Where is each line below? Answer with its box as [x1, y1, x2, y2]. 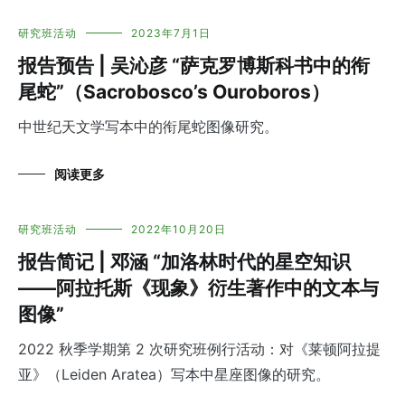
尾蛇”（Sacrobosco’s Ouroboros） [18, 80, 330, 104]
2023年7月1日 [131, 26, 211, 41]
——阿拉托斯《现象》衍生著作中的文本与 [18, 277, 379, 300]
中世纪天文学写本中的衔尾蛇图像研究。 [18, 118, 278, 137]
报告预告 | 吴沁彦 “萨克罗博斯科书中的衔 [18, 54, 370, 78]
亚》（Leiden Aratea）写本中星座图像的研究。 [18, 365, 330, 384]
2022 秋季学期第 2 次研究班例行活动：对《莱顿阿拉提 [18, 340, 381, 359]
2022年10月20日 [131, 222, 226, 237]
